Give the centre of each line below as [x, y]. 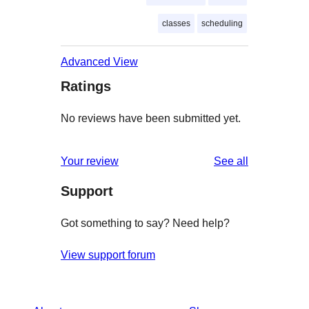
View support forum [108, 255]
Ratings [86, 86]
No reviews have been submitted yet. [151, 118]
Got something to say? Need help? [145, 223]
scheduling [222, 23]
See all [231, 161]
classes [176, 23]
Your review [90, 161]
